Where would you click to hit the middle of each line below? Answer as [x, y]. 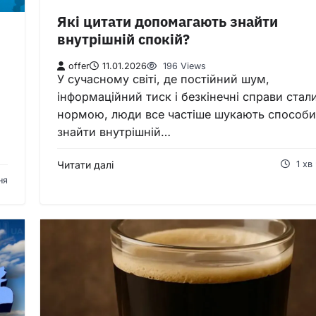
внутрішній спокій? [123, 39]
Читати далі [85, 164]
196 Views [183, 66]
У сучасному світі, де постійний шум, [163, 79]
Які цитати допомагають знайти [168, 22]
